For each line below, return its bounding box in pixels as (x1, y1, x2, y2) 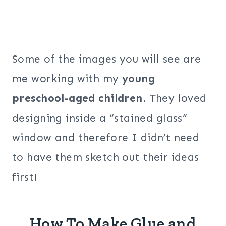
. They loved (142, 92, 207, 105)
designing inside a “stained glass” (12, 111, 188, 125)
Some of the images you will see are (12, 52, 201, 66)
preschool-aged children (12, 92, 143, 105)
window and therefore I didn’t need (12, 131, 200, 145)
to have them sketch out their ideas (12, 151, 199, 164)
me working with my (12, 72, 122, 86)
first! (12, 171, 38, 184)
